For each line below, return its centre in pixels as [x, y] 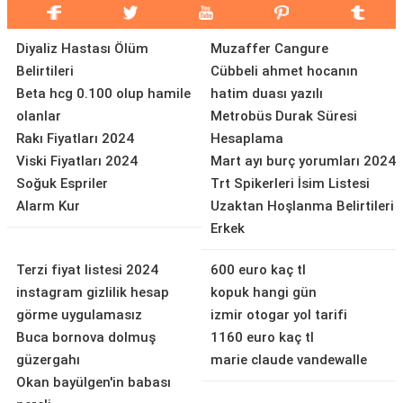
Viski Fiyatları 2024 [77, 161]
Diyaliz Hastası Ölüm [82, 49]
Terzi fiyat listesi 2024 [87, 270]
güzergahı [48, 360]
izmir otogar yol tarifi [279, 315]
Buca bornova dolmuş [86, 337]
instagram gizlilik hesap [93, 292]
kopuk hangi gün [264, 292]
